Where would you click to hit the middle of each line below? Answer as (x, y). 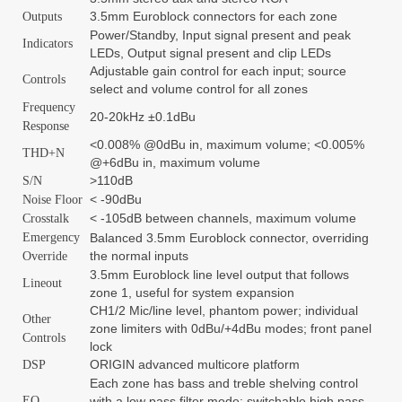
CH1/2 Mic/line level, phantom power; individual (224, 310)
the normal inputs (139, 256)
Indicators (48, 44)
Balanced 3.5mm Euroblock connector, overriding (229, 238)
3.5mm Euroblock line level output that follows (219, 275)
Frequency (49, 107)
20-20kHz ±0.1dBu (143, 117)
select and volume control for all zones (199, 89)
